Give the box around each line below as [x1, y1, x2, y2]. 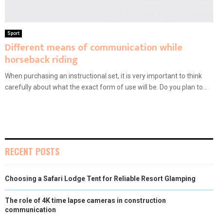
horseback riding [5, 51, 78, 68]
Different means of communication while [5, 39, 182, 56]
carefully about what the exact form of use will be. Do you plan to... [5, 83, 207, 91]
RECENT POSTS [5, 145, 59, 158]
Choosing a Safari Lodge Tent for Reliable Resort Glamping [5, 174, 196, 182]
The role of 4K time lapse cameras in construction [5, 196, 166, 204]
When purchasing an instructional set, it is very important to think [5, 72, 202, 80]
